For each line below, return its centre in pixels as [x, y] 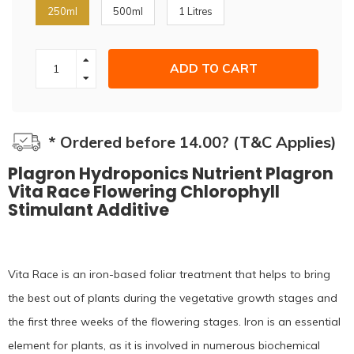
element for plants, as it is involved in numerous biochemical [164, 345]
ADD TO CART [213, 69]
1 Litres [196, 11]
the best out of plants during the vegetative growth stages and [173, 298]
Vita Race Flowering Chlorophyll [144, 191]
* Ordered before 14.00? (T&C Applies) [192, 141]
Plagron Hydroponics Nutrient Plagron [171, 173]
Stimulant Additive [88, 209]
